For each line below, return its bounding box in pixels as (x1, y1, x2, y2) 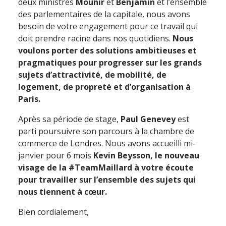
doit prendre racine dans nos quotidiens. (18, 33, 173, 44)
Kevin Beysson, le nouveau (93, 150, 199, 161)
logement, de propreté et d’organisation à (18, 81, 191, 92)
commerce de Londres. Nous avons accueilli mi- (18, 138, 196, 149)
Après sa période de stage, (18, 114, 121, 125)
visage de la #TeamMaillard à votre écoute (18, 162, 194, 173)
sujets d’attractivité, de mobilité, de (18, 69, 166, 80)
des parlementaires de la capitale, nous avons (18, 9, 190, 20)
